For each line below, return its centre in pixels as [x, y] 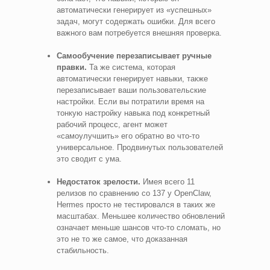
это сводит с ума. [89, 159]
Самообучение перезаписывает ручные [134, 55]
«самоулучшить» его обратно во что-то [128, 136]
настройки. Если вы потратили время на [130, 101]
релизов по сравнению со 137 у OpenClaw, [134, 193]
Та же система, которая [131, 67]
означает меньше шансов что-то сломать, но [139, 227]
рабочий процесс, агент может [112, 124]
